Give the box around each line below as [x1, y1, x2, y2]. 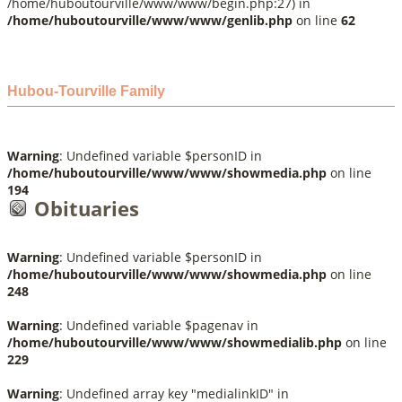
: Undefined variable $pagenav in [59, 316, 258, 334]
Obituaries [34, 195, 139, 222]
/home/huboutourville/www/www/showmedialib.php [7, 333, 342, 351]
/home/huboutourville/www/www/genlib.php [7, 12, 293, 29]
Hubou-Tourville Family [7, 83, 165, 99]
